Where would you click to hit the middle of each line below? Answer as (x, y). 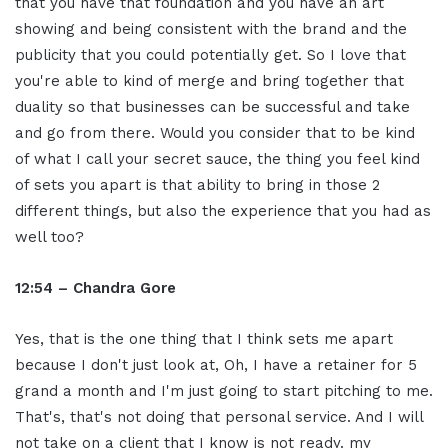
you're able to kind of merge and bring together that (209, 81)
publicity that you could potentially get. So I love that (210, 55)
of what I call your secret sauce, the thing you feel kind (217, 159)
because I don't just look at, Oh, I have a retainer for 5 (216, 365)
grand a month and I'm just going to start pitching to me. (224, 391)
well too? (49, 237)
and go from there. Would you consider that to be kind (215, 133)
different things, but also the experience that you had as (223, 211)
